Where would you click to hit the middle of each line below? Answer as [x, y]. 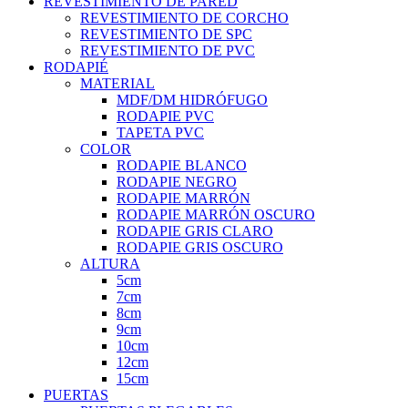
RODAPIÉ [76, 66]
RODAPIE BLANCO [182, 165]
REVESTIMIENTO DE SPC [166, 34]
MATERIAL [117, 83]
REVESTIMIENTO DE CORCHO [184, 17]
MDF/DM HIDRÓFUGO [192, 99]
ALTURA [110, 263]
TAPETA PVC [160, 132]
